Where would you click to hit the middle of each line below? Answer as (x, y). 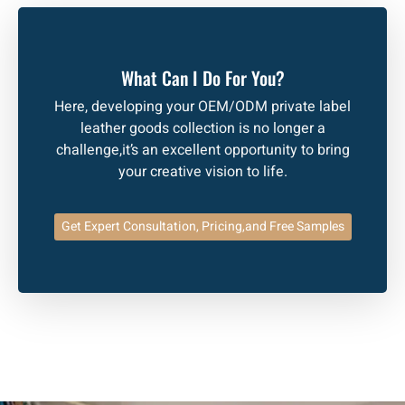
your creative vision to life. (202, 171)
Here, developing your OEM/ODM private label (202, 106)
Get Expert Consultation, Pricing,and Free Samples (202, 227)
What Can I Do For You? (202, 77)
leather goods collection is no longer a (202, 128)
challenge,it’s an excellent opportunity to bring (202, 150)
